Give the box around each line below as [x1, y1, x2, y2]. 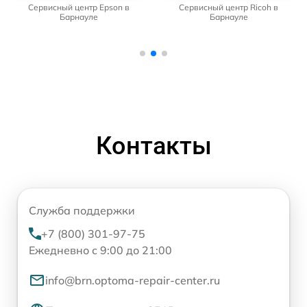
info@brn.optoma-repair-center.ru [45, 273, 220, 287]
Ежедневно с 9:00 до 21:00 [29, 243, 172, 257]
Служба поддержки [29, 203, 135, 217]
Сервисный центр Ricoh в [179, 1, 278, 12]
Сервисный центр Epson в [27, 1, 130, 12]
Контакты [95, 131, 212, 160]
